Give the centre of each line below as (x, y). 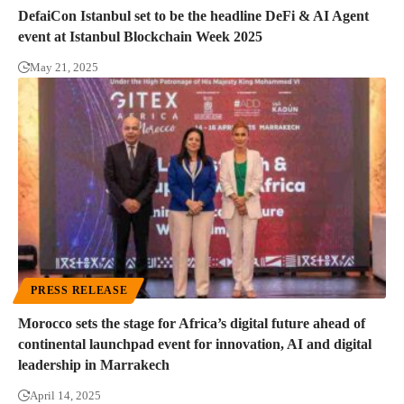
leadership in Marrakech (94, 364)
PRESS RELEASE (79, 291)
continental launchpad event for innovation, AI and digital (195, 344)
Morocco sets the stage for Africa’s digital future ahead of (192, 323)
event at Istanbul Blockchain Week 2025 (140, 36)
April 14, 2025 (65, 395)
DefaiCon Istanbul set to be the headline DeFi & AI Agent (193, 15)
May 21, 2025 (64, 67)
